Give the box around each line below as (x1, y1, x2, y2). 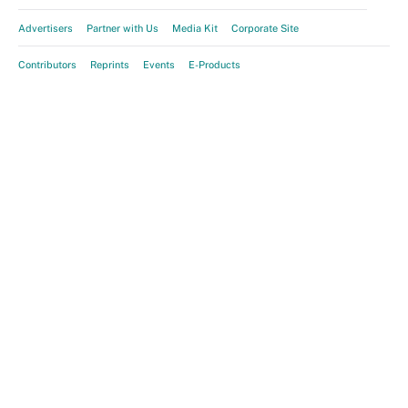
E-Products (189, 59, 240, 71)
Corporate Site (231, 23, 299, 35)
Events (143, 59, 175, 71)
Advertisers (18, 23, 73, 35)
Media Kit (172, 23, 218, 35)
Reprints (90, 59, 129, 71)
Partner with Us (87, 23, 158, 35)
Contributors (18, 59, 76, 71)
